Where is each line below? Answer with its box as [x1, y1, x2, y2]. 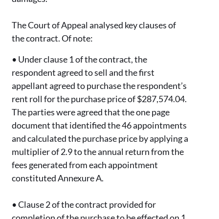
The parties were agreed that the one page [12, 107, 170, 118]
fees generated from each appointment [12, 159, 158, 171]
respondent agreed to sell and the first [12, 67, 154, 78]
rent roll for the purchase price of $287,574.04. [12, 93, 187, 105]
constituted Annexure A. [12, 173, 104, 184]
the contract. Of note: [12, 33, 93, 44]
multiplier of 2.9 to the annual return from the [12, 146, 184, 157]
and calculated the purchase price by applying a [12, 133, 188, 144]
